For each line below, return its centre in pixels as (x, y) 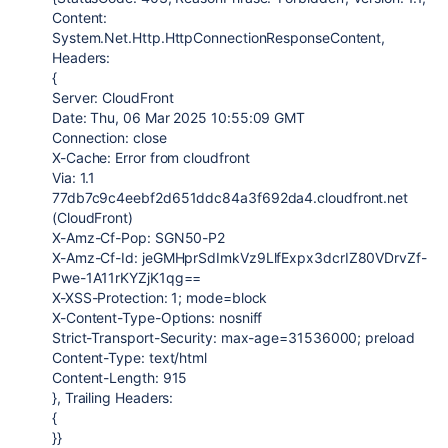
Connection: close (109, 137)
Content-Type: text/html (130, 357)
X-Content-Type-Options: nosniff (157, 317)
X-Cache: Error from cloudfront (151, 157)
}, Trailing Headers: (113, 397)
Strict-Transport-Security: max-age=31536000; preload (233, 337)
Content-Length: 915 (120, 377)
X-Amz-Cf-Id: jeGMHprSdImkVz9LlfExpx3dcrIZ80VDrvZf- (239, 257)
